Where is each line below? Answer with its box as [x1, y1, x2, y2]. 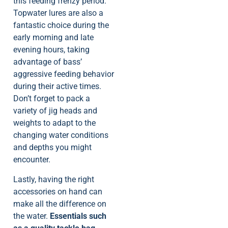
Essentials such [50, 211, 106, 221]
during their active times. [13, 81, 101, 92]
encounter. [13, 155, 50, 165]
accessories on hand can [13, 186, 102, 196]
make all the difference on [13, 198, 106, 209]
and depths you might [13, 142, 92, 153]
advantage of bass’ [13, 57, 82, 67]
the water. [13, 211, 50, 221]
